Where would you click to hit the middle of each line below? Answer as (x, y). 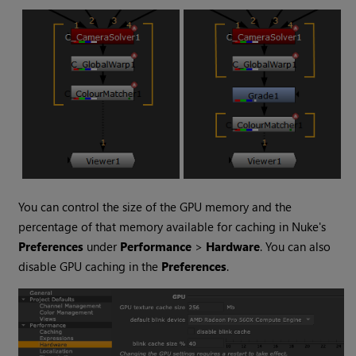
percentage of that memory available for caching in (155, 227)
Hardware (233, 247)
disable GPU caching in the (90, 267)
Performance (156, 247)
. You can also (296, 247)
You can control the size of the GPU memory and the (155, 207)
